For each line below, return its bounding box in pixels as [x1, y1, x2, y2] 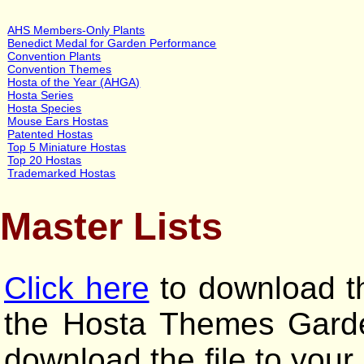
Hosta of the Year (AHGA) [7, 75, 141, 89]
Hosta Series [7, 88, 74, 102]
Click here [4, 271, 149, 306]
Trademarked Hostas [7, 166, 116, 180]
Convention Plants [7, 49, 102, 63]
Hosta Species [7, 101, 82, 115]
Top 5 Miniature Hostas [7, 140, 127, 154]
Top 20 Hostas [7, 153, 82, 167]
